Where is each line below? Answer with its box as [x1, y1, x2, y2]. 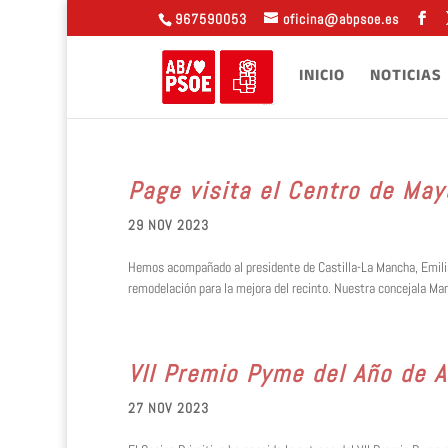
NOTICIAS [370, 64, 443, 89]
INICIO [299, 64, 346, 89]
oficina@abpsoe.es [282, 9, 399, 28]
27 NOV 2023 [127, 399, 209, 417]
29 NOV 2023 [127, 216, 209, 234]
